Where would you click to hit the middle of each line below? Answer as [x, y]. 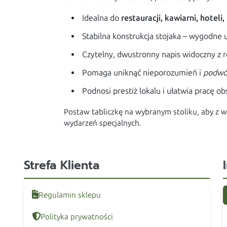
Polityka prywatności [77, 217]
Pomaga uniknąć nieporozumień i [143, 73]
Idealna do [102, 18]
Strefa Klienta [62, 165]
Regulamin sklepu [70, 195]
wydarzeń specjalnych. [103, 123]
